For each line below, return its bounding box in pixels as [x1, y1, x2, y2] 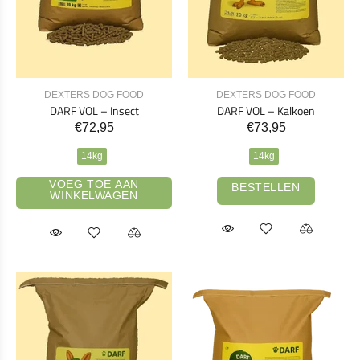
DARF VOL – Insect [49, 101, 139, 119]
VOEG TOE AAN [49, 177, 139, 190]
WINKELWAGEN [50, 188, 138, 202]
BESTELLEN [231, 181, 301, 194]
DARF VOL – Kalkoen [217, 101, 315, 119]
